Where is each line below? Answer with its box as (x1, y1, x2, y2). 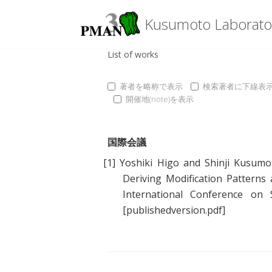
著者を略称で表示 (120, 80, 183, 92)
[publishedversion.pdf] (123, 203, 225, 217)
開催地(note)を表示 (126, 93, 194, 105)
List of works (107, 49, 158, 60)
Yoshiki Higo (120, 156, 179, 170)
